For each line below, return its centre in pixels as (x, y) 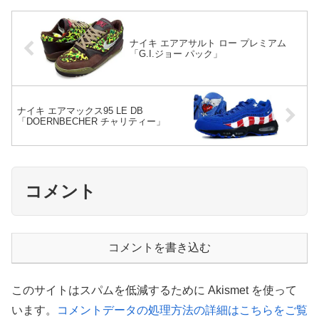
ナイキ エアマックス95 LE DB (80, 110)
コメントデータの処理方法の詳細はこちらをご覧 (182, 310)
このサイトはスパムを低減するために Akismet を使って (154, 291)
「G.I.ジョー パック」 (176, 54)
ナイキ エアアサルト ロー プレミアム (208, 43)
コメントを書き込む (159, 248)
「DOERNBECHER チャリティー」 (91, 121)
